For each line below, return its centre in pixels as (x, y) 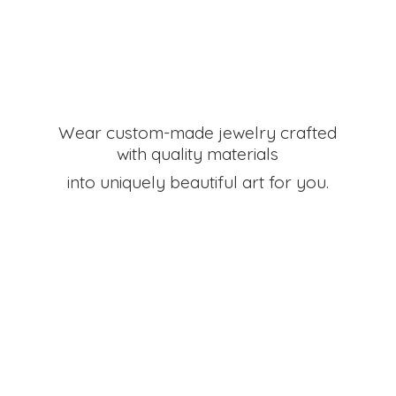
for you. (298, 182)
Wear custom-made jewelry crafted (198, 132)
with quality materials (198, 153)
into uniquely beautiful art (168, 182)
